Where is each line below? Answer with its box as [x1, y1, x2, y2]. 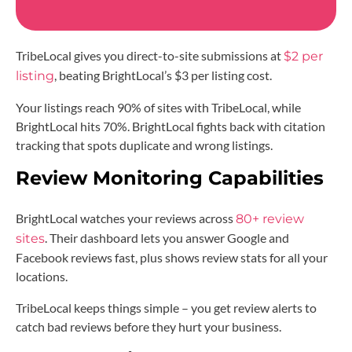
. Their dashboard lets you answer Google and [45, 229, 289, 245]
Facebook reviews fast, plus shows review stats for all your [16, 249, 328, 265]
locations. [16, 268, 68, 284]
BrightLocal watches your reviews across [16, 210, 236, 225]
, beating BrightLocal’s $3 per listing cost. [54, 67, 272, 82]
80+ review [236, 211, 304, 226]
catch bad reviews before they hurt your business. [16, 318, 281, 334]
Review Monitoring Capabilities [16, 166, 324, 189]
